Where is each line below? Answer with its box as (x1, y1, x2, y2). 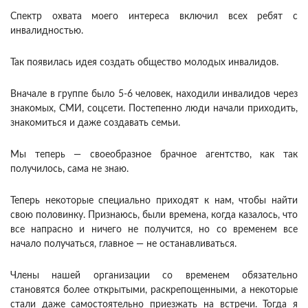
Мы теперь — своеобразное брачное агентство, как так (10, 149, 298, 159)
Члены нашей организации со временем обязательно (10, 270, 298, 280)
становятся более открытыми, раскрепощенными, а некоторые (10, 285, 298, 295)
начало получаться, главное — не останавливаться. (10, 239, 236, 249)
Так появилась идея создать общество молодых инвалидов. (10, 57, 278, 67)
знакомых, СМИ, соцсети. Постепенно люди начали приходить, (10, 103, 298, 113)
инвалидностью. (10, 25, 83, 36)
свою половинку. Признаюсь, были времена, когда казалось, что (10, 210, 298, 220)
